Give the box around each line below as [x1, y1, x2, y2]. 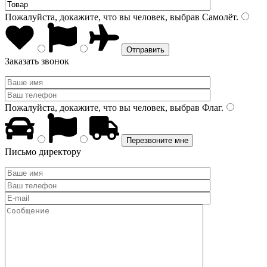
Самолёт [200, 12, 236, 22]
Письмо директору [5, 147, 81, 157]
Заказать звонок [5, 56, 69, 66]
